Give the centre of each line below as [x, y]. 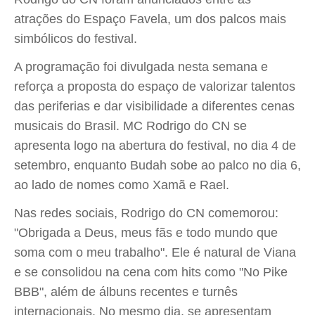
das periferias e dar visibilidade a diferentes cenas [154, 106]
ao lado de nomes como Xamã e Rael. [122, 185]
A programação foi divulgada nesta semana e [141, 67]
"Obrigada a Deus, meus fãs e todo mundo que [146, 233]
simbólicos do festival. [76, 39]
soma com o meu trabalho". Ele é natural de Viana [155, 252]
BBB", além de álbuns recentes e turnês [126, 292]
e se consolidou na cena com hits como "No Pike [151, 272]
